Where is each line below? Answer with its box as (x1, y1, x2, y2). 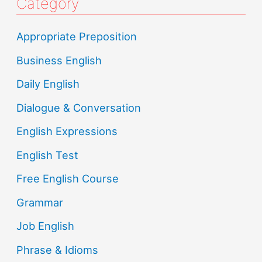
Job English (16, 219, 75, 233)
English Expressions (16, 125, 118, 138)
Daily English (16, 77, 80, 91)
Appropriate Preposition (16, 30, 137, 43)
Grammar (16, 195, 64, 209)
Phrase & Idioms (16, 243, 99, 257)
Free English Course (16, 172, 119, 185)
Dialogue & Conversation (16, 101, 142, 114)
